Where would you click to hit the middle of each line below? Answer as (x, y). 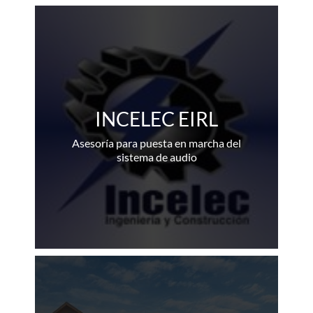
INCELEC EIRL (156, 118)
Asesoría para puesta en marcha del (156, 143)
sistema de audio (156, 156)
